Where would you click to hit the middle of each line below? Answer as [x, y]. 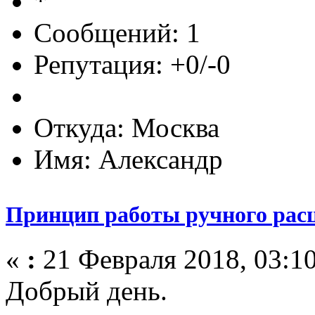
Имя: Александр [128, 159]
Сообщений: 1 [117, 32]
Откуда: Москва [127, 127]
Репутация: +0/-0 [132, 64]
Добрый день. [86, 291]
